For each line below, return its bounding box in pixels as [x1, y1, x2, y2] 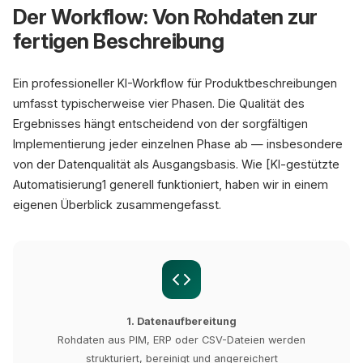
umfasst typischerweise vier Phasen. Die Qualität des [13, 96, 305, 110]
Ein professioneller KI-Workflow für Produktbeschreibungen [13, 76, 337, 90]
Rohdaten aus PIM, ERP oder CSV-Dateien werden [58, 334, 305, 346]
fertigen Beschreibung [13, 28, 224, 53]
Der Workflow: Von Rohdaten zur [13, 4, 318, 29]
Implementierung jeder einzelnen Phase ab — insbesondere [13, 137, 343, 151]
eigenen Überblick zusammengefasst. [13, 198, 221, 211]
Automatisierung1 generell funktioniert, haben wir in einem [13, 177, 328, 191]
